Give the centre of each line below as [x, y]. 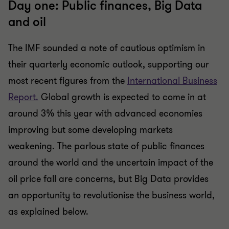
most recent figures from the [68, 81]
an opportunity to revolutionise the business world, [111, 195]
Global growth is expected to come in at [122, 97]
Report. [23, 97]
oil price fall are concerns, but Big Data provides [108, 179]
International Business [172, 81]
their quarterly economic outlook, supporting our [109, 64]
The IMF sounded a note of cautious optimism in [107, 48]
